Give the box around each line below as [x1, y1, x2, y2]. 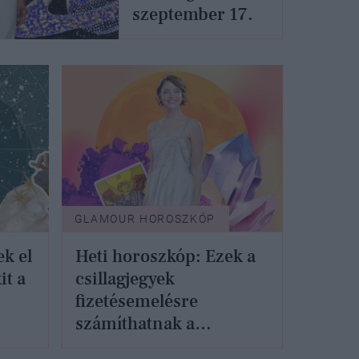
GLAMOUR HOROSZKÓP [74, 212, 216, 225]
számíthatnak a [75, 312, 195, 335]
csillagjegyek [75, 267, 175, 290]
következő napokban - [75, 334, 248, 357]
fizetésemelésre [75, 289, 198, 313]
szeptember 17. [132, 3, 254, 26]
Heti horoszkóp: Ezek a [75, 244, 256, 268]
